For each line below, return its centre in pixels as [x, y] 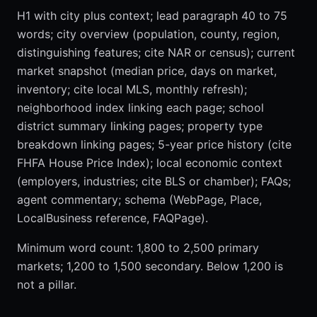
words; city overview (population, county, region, [148, 34]
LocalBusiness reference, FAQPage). [113, 218]
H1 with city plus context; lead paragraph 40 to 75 [152, 16]
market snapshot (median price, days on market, [147, 71]
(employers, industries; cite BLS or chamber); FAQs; [154, 181]
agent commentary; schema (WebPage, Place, [139, 200]
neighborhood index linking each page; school [140, 108]
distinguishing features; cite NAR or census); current [156, 53]
